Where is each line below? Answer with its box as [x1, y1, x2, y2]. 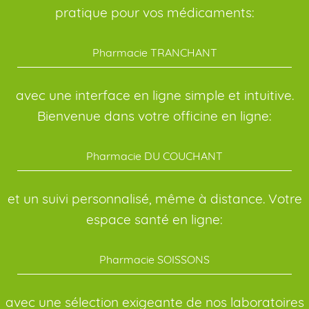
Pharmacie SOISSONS [99, 252, 210, 266]
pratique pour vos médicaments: [54, 4, 255, 21]
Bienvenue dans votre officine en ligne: [37, 108, 272, 124]
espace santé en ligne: [86, 211, 223, 228]
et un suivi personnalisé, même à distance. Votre [7, 190, 302, 207]
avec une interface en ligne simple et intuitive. [15, 87, 294, 103]
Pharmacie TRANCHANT [92, 46, 217, 59]
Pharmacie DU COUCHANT [86, 149, 223, 163]
